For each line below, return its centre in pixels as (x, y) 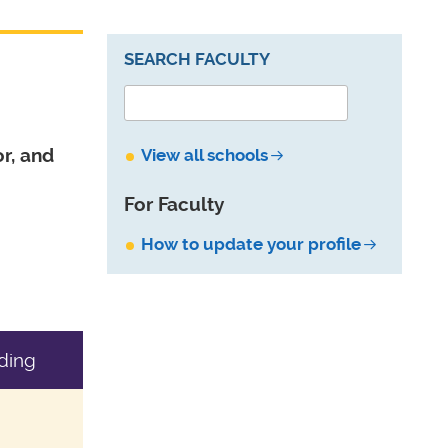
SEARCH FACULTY (197, 59)
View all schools (205, 155)
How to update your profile (251, 243)
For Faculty (174, 205)
